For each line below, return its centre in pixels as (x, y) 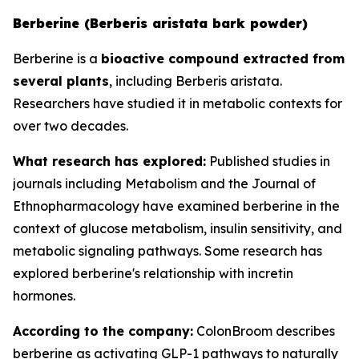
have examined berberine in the (240, 206)
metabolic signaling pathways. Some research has (167, 251)
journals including (69, 184)
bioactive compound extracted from (223, 58)
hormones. (44, 296)
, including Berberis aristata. (196, 81)
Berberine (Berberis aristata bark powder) (160, 23)
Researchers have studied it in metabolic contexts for (177, 103)
